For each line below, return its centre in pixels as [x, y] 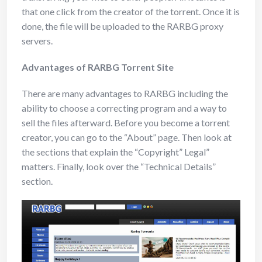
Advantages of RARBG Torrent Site [98, 67]
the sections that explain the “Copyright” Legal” [116, 152]
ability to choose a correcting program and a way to [124, 108]
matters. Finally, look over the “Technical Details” [119, 166]
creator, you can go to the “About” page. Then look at [127, 137]
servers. [37, 41]
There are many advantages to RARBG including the [125, 93]
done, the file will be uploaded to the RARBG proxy [123, 26]
